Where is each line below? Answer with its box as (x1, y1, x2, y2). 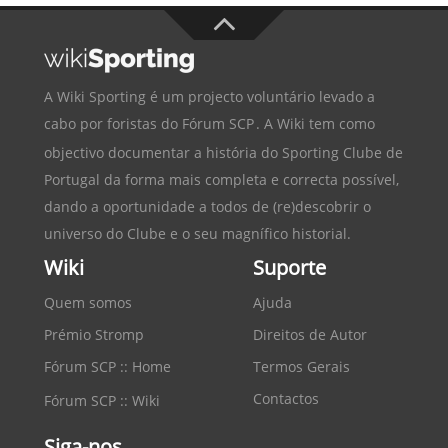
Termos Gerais (253, 356, 350, 376)
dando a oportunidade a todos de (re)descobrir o (44, 196, 371, 216)
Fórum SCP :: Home (44, 356, 171, 376)
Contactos (253, 388, 319, 408)
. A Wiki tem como (256, 113, 375, 133)
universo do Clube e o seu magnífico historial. (44, 223, 351, 243)
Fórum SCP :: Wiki (44, 390, 160, 410)
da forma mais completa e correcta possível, (100, 169, 399, 189)
